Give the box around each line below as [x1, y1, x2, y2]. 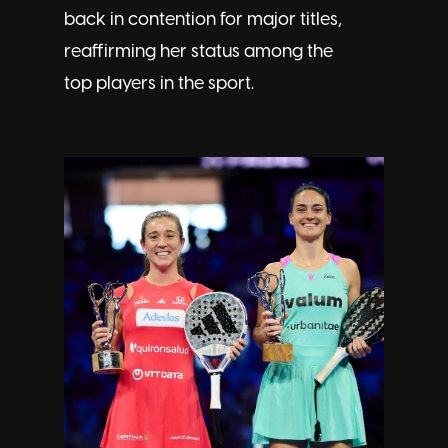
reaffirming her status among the [64, 43, 333, 63]
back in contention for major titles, [64, 11, 342, 31]
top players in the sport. [64, 75, 254, 95]
